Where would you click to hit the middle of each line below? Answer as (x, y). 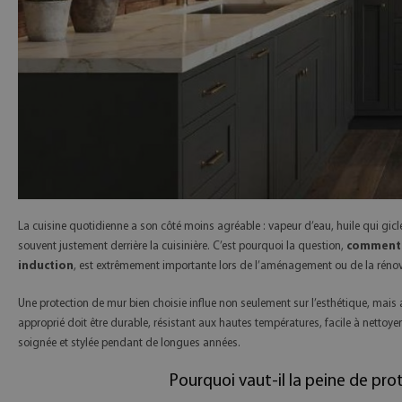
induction (46, 267)
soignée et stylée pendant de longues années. (129, 344)
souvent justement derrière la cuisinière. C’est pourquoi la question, (182, 247)
